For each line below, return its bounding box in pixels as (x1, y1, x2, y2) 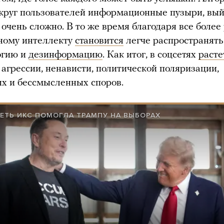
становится (75, 35, 123, 46)
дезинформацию (28, 49, 102, 60)
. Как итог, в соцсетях (102, 49, 198, 60)
